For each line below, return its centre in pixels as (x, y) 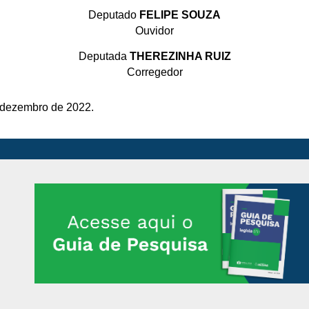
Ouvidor (154, 30)
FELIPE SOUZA (180, 14)
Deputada (104, 56)
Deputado (114, 14)
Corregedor (154, 72)
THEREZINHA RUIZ (180, 56)
